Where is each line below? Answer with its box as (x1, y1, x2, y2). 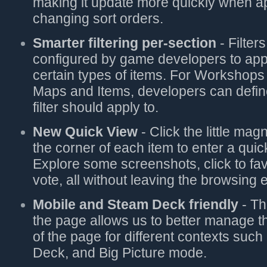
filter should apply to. (33, 100, 159, 115)
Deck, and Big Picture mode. (33, 245, 207, 260)
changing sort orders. (33, 11, 163, 26)
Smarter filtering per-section (33, 35, 216, 51)
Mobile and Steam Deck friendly (33, 197, 242, 212)
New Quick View (33, 124, 138, 139)
